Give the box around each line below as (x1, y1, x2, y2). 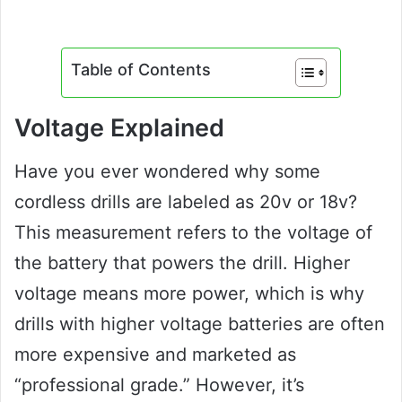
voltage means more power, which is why (14, 283, 364, 305)
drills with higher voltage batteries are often (14, 313, 385, 336)
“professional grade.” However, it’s (14, 374, 304, 397)
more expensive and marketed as (14, 344, 296, 366)
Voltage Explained (14, 112, 224, 143)
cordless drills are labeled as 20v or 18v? (14, 191, 357, 214)
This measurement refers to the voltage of (14, 222, 372, 244)
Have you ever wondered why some (14, 161, 320, 183)
